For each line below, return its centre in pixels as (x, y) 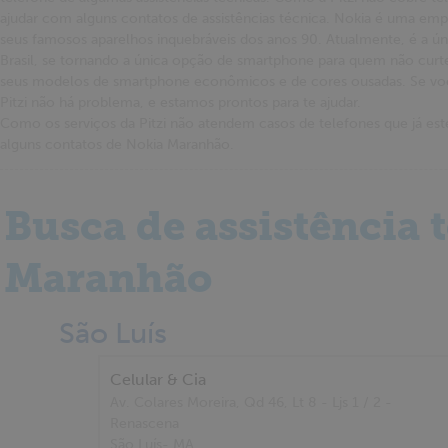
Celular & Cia (158, 380)
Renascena (144, 424)
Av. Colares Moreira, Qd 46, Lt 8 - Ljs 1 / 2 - (251, 403)
